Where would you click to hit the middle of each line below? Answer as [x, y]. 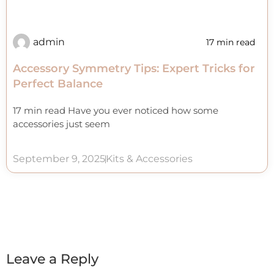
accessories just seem [61, 124]
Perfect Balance [58, 83]
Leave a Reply [52, 259]
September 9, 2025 [59, 159]
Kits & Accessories [149, 159]
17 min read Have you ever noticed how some [116, 110]
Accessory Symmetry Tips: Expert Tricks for [134, 68]
